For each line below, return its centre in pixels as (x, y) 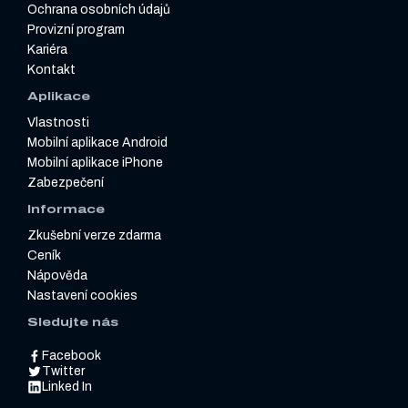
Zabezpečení (66, 183)
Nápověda (57, 276)
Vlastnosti (58, 123)
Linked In (67, 387)
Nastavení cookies (82, 296)
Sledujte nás (73, 323)
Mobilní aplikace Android (97, 143)
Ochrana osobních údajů (99, 10)
